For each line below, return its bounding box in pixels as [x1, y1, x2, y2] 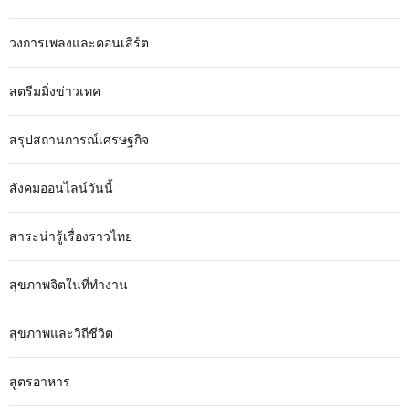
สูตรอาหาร [9, 373, 70, 390]
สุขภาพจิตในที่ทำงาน [9, 277, 128, 293]
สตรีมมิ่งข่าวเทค [9, 83, 100, 100]
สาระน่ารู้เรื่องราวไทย [9, 228, 132, 245]
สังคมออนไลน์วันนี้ [9, 180, 113, 196]
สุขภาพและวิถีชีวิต [9, 325, 113, 341]
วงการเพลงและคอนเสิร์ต [9, 35, 149, 51]
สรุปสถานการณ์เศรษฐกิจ [9, 131, 149, 148]
